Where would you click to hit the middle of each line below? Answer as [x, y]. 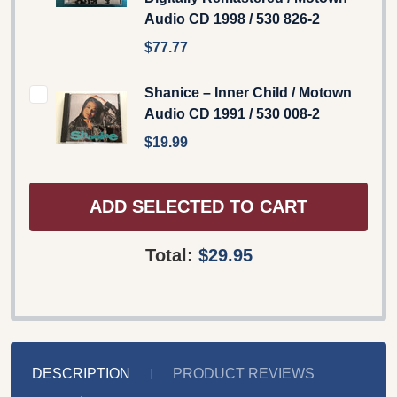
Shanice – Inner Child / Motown [248, 92]
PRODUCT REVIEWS [244, 373]
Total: [171, 255]
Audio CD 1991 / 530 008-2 [232, 113]
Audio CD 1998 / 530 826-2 [232, 19]
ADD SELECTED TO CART [198, 207]
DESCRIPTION [81, 373]
